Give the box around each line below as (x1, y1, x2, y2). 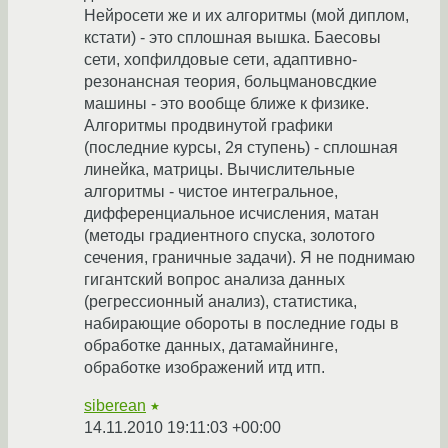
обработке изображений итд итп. (84, 359, 325, 377)
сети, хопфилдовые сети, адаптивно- (84, 51, 357, 69)
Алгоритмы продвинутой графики (84, 117, 333, 135)
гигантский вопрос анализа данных (84, 271, 345, 289)
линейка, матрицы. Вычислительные (84, 161, 355, 179)
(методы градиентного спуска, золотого (84, 227, 375, 245)
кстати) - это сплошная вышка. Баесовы (84, 29, 381, 47)
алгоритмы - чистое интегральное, (84, 183, 338, 201)
